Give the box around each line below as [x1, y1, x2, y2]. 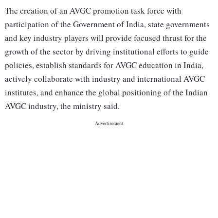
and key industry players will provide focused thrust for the [5, 32, 207, 44]
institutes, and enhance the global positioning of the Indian [5, 87, 208, 98]
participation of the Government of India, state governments [5, 18, 210, 30]
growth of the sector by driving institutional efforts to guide [5, 46, 209, 57]
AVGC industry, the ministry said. [5, 100, 120, 112]
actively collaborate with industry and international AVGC [5, 73, 205, 85]
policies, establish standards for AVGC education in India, [5, 59, 203, 71]
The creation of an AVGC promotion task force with [5, 5, 182, 17]
